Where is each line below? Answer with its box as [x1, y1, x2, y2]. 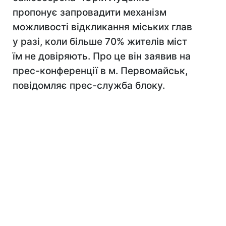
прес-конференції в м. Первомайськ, [13, 65, 188, 77]
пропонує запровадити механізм [13, 7, 166, 18]
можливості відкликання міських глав [13, 21, 192, 33]
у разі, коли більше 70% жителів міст [13, 36, 187, 47]
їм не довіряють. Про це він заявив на [13, 50, 191, 62]
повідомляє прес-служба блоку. [13, 80, 165, 91]
